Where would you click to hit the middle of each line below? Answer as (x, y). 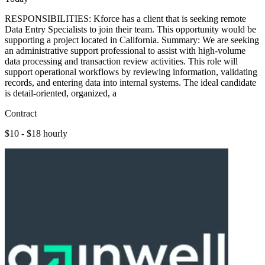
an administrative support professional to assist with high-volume (125, 50)
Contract (21, 113)
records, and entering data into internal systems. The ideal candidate (130, 82)
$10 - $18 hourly (36, 133)
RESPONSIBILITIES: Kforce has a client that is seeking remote (125, 18)
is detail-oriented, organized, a (61, 93)
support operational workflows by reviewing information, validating (131, 72)
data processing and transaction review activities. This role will (121, 61)
